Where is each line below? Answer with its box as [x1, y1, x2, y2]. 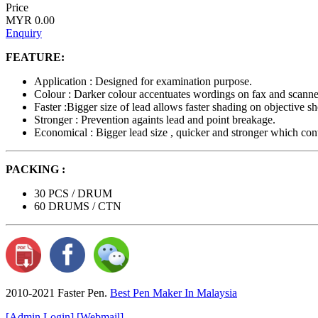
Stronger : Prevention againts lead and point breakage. [34, 114, 275, 126]
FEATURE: [6, 51, 65, 64]
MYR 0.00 [6, 14, 55, 27]
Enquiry [6, 27, 42, 40]
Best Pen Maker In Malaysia [110, 287, 237, 300]
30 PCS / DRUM [34, 187, 112, 200]
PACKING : [6, 163, 65, 176]
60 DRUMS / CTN [34, 200, 121, 213]
